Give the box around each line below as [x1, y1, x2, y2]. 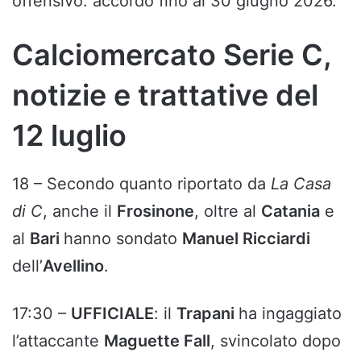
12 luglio [12, 118, 127, 154]
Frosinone [117, 201, 194, 222]
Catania [261, 201, 320, 222]
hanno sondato [64, 229, 182, 249]
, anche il [43, 201, 117, 222]
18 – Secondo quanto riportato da [12, 174, 271, 194]
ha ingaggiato [239, 304, 342, 324]
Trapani [176, 304, 239, 324]
